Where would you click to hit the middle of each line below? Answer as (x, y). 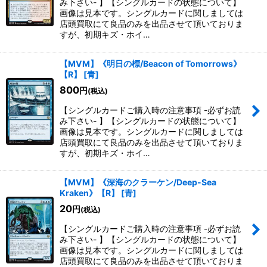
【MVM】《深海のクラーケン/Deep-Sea (138, 182)
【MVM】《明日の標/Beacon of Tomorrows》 (150, 63)
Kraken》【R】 (89, 193)
